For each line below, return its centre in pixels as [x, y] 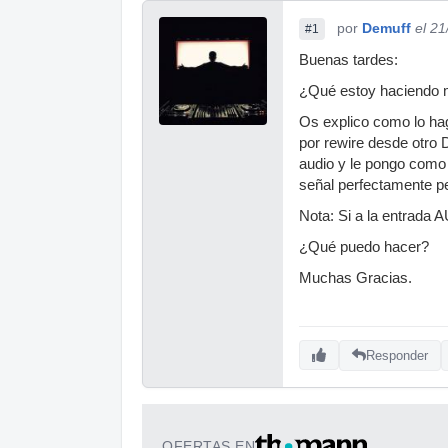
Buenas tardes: [348, 60]
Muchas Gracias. [355, 278]
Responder [397, 355]
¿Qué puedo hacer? [364, 247]
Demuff [386, 28]
